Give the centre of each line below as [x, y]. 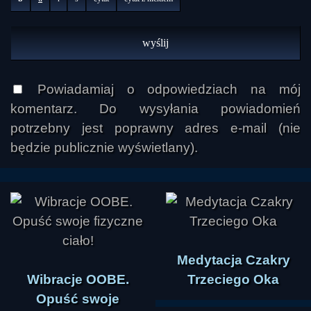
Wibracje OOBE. [78, 280]
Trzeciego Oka [233, 280]
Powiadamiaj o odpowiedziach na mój [162, 90]
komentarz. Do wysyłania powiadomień [155, 109]
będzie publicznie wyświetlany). [104, 148]
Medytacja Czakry [233, 260]
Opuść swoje [78, 299]
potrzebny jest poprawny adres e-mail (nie [155, 128]
